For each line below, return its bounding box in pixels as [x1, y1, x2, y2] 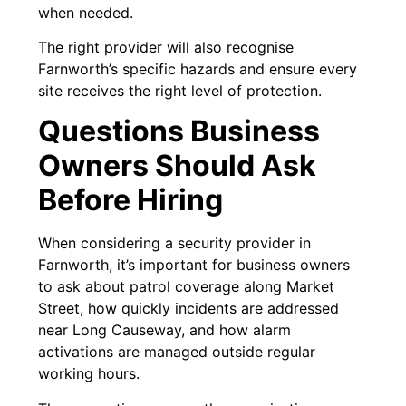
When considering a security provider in [38, 234, 312, 253]
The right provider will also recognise [38, 38, 295, 57]
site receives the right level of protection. [38, 82, 323, 101]
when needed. [38, 3, 134, 22]
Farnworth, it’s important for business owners [38, 256, 351, 275]
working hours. [38, 364, 140, 383]
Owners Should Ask [38, 148, 317, 184]
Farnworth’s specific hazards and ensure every [38, 60, 358, 79]
